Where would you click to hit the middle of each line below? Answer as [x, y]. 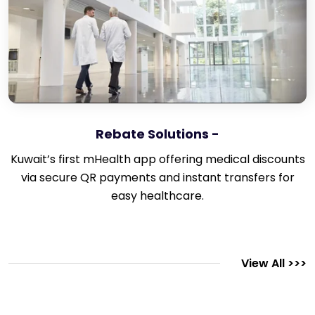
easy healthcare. [157, 196]
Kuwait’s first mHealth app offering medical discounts [157, 160]
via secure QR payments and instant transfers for [157, 178]
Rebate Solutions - [157, 134]
